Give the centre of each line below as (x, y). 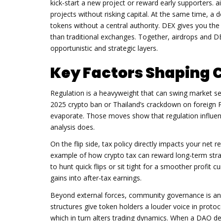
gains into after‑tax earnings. (96, 178)
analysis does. (73, 127)
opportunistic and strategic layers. (104, 48)
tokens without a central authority (104, 25)
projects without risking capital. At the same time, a (133, 14)
